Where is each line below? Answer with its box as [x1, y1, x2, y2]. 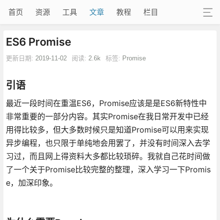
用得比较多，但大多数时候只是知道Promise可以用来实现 [5, 124, 209, 135]
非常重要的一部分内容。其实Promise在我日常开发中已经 [5, 111, 209, 121]
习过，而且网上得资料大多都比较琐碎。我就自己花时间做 [5, 151, 210, 161]
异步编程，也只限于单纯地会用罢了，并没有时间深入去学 [5, 137, 210, 148]
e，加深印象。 [5, 177, 57, 188]
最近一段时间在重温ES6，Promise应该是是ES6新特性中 [5, 98, 207, 108]
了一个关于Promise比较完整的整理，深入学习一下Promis [5, 164, 211, 174]
